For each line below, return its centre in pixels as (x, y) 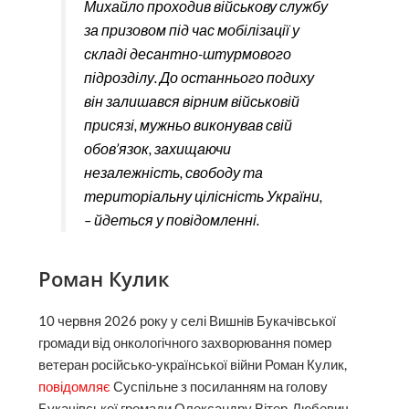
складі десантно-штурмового (187, 54)
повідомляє (75, 386)
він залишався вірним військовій (191, 101)
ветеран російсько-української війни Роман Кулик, (193, 364)
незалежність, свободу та (173, 173)
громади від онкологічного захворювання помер (185, 342)
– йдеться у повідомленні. (171, 220)
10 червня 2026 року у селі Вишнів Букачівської (188, 320)
